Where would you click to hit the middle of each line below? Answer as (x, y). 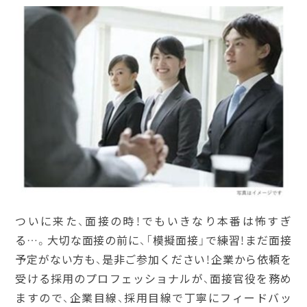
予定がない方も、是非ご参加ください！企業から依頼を (153, 259)
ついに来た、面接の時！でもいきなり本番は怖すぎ (153, 221)
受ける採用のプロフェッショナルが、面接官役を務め (153, 279)
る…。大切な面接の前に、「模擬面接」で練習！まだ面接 (153, 240)
